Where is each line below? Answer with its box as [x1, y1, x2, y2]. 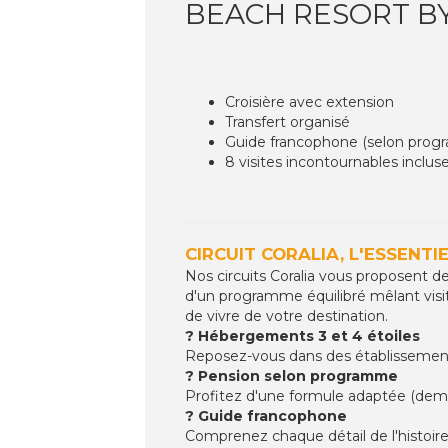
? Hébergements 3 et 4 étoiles [185, 326, 420, 345]
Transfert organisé [225, 112, 350, 131]
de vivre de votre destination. [185, 306, 388, 325]
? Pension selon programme [185, 366, 398, 385]
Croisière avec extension [225, 92, 394, 111]
